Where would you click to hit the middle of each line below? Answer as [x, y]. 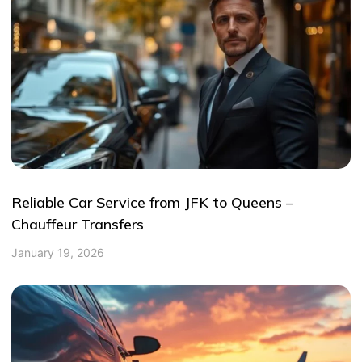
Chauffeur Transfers [78, 224]
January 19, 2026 [58, 253]
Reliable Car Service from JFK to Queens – [153, 202]
